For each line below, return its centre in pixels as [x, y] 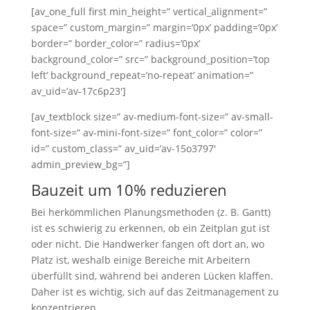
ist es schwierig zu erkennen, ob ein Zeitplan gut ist [150, 228]
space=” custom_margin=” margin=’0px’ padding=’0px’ [154, 27]
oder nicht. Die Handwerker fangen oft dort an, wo [147, 244]
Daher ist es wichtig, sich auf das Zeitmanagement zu [155, 292]
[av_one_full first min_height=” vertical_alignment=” [149, 11]
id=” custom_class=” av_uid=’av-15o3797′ [123, 148]
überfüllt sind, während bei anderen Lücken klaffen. [152, 276]
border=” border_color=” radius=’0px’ [115, 43]
